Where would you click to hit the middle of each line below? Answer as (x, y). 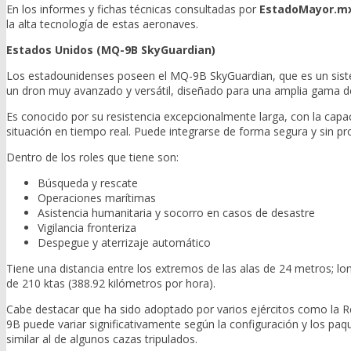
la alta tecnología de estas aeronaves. (102, 24)
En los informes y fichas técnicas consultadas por (133, 9)
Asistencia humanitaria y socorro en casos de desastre (176, 213)
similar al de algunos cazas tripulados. (102, 339)
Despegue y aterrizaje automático (124, 243)
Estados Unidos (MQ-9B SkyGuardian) (111, 50)
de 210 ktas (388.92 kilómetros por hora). (111, 284)
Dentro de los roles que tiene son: (92, 157)
